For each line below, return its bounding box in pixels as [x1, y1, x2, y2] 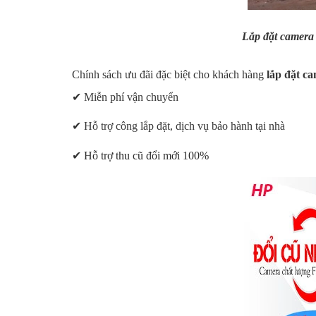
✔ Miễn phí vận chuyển [72, 90, 178, 103]
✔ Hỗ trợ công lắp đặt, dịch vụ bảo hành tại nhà [72, 120, 285, 132]
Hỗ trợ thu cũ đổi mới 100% [84, 149, 209, 162]
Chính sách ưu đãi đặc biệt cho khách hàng [72, 68, 267, 80]
